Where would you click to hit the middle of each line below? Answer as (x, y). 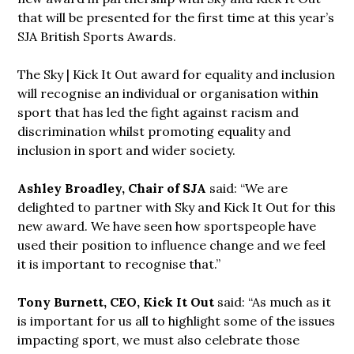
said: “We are (249, 188)
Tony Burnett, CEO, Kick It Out (118, 301)
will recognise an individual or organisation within (168, 93)
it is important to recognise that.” (119, 264)
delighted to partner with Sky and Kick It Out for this (177, 207)
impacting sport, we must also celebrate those (159, 339)
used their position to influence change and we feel (172, 245)
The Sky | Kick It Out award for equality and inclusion (177, 74)
